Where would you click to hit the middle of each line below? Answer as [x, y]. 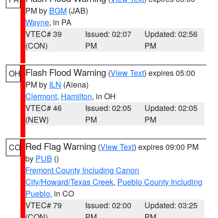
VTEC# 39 [44, 34]
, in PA [60, 22]
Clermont [41, 96]
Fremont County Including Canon [82, 170]
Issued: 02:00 [108, 205]
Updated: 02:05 [171, 108]
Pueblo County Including [160, 182]
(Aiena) [75, 84]
